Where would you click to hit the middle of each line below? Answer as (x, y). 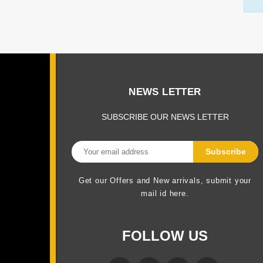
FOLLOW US (165, 236)
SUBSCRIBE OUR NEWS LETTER (165, 117)
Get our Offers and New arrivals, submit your (165, 181)
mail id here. (165, 193)
